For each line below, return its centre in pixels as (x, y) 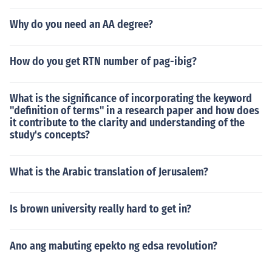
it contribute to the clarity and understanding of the (127, 123)
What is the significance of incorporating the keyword (131, 98)
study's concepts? (50, 135)
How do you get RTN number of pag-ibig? (103, 61)
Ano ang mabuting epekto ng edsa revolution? (114, 246)
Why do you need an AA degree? (81, 24)
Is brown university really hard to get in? (100, 209)
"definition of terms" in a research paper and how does (134, 110)
